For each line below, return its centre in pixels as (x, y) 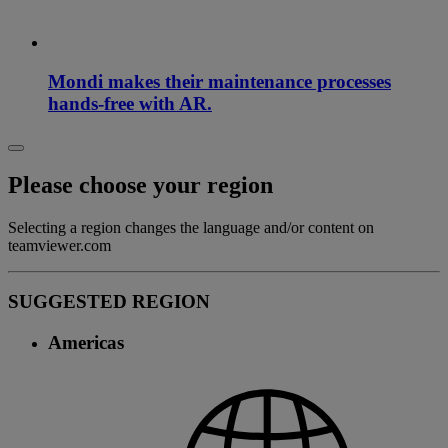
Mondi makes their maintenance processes (219, 82)
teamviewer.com (59, 245)
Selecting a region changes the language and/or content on (191, 227)
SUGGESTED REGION (109, 302)
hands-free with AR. (130, 104)
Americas (86, 343)
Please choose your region (140, 184)
